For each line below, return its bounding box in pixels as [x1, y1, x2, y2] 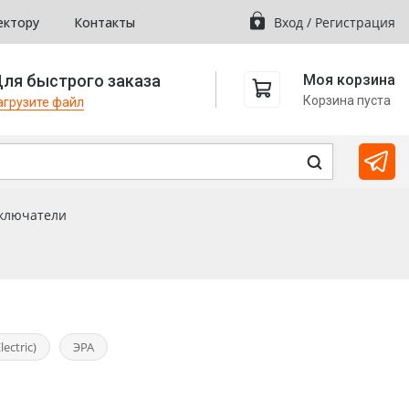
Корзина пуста [303, 92, 391, 108]
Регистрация [315, 13, 395, 31]
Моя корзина [303, 70, 395, 89]
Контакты [74, 13, 135, 31]
